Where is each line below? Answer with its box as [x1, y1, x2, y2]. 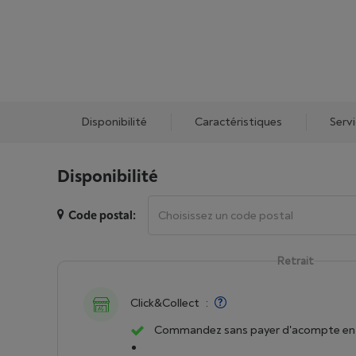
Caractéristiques [195, 114, 282, 130]
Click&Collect [130, 296, 199, 311]
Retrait [277, 254, 314, 268]
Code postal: [68, 208, 136, 223]
